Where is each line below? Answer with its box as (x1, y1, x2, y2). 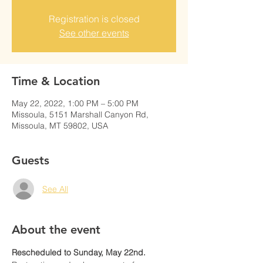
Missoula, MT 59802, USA (12, 120, 108, 131)
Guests (12, 153, 49, 167)
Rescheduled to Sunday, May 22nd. (12, 247, 148, 258)
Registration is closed (48, 13, 140, 25)
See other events (59, 27, 129, 39)
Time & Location (12, 74, 100, 88)
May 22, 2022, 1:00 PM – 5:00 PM (12, 98, 139, 109)
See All (42, 183, 68, 194)
